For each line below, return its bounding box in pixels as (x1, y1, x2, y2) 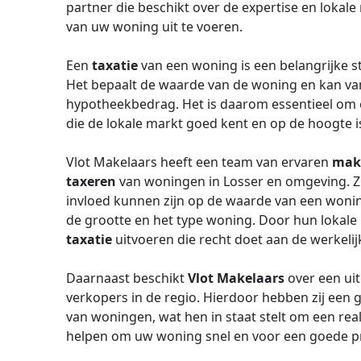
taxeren (66, 172, 116, 190)
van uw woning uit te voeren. (66, 18, 243, 35)
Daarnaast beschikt (66, 269, 188, 287)
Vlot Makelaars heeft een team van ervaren (66, 153, 332, 171)
